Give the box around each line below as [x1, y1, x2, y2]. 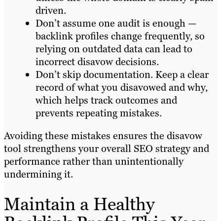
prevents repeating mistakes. [36, 106, 162, 119]
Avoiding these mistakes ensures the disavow [4, 129, 202, 142]
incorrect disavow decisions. [36, 55, 159, 68]
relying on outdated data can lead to [36, 42, 192, 55]
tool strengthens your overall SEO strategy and [4, 142, 209, 155]
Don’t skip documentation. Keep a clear [36, 68, 209, 81]
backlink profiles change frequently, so [36, 29, 205, 42]
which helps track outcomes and [36, 93, 177, 107]
